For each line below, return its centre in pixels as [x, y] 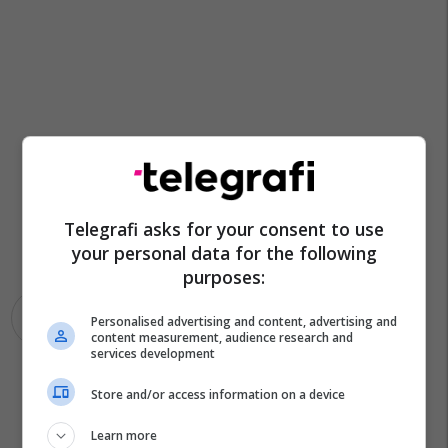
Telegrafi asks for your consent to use [224, 229]
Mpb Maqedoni [69, 318]
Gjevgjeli [166, 318]
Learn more [124, 435]
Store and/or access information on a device [218, 394]
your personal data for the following [224, 253]
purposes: [224, 277]
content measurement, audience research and [222, 337]
